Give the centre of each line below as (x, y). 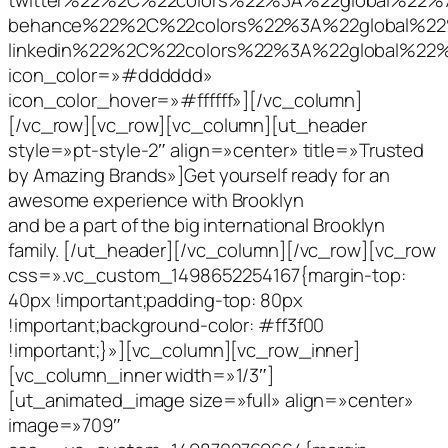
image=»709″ (64, 424)
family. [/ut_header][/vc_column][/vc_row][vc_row (222, 249)
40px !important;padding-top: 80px (155, 299)
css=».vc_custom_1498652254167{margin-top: (207, 274)
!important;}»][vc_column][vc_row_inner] (184, 349)
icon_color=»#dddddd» (110, 74)
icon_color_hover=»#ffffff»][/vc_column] (185, 99)
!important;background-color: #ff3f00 (166, 324)
